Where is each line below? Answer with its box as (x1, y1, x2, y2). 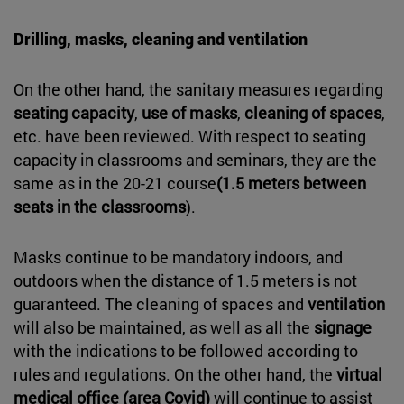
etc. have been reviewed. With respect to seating (14, 124, 366, 147)
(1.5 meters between (216, 171, 366, 194)
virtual (336, 363, 382, 385)
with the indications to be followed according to (14, 339, 358, 362)
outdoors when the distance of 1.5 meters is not (14, 269, 357, 291)
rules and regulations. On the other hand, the (14, 363, 336, 385)
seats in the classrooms (14, 195, 186, 217)
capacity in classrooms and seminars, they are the (14, 148, 377, 170)
